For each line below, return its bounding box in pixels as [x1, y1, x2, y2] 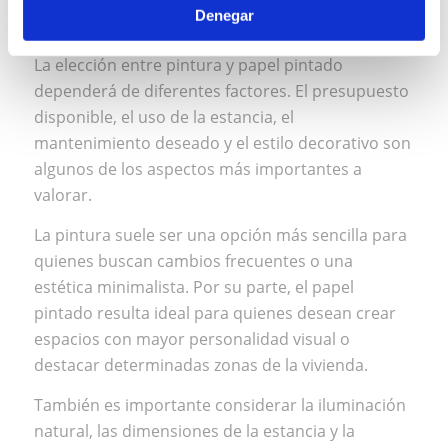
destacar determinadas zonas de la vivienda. [33, 354, 368, 377]
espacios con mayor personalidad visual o [33, 328, 350, 351]
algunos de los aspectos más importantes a [33, 158, 362, 181]
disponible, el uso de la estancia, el [33, 106, 294, 129]
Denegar [194, 6, 254, 24]
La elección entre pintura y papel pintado [33, 54, 343, 77]
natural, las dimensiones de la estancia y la [33, 419, 355, 442]
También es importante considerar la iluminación [33, 393, 406, 416]
